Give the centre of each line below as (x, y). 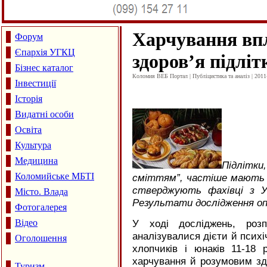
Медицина (36, 161)
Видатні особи (44, 114)
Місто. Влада (41, 192)
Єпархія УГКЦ (45, 52)
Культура (33, 145)
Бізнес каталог (44, 68)
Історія (29, 99)
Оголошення (41, 238)
